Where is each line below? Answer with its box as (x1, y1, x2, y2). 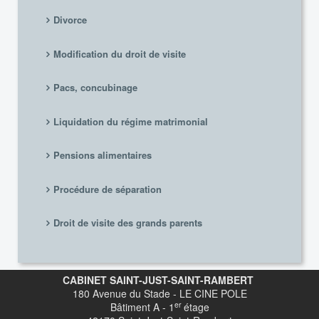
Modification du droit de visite (53, 46, 186, 61)
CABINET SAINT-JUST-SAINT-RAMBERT (63, 273, 253, 288)
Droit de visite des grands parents (53, 216, 202, 230)
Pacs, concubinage (53, 80, 137, 95)
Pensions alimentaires (53, 148, 152, 162)
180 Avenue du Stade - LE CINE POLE (72, 286, 247, 301)
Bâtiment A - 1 (110, 300, 174, 315)
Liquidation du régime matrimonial (53, 114, 208, 128)
